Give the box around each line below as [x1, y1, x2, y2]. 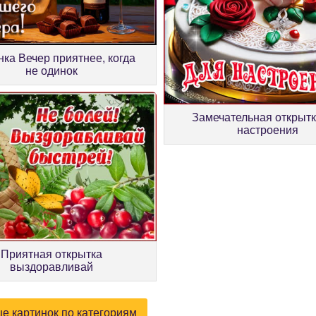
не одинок [25, 65, 78, 78]
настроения [237, 123, 299, 136]
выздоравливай [10, 261, 94, 274]
